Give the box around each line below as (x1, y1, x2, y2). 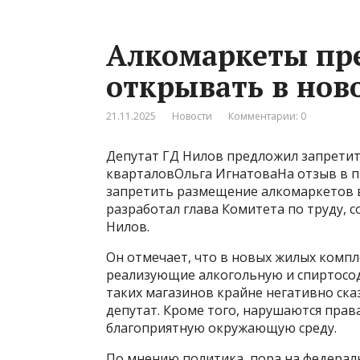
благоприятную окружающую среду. (106, 318, 337, 337)
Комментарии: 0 (228, 108, 306, 123)
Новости (172, 108, 212, 123)
